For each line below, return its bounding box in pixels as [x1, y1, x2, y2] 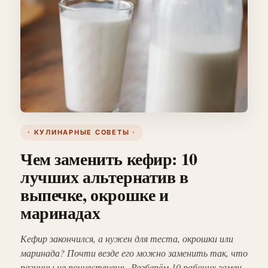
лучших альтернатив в [20, 165, 188, 190]
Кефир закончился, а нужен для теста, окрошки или [20, 232, 233, 245]
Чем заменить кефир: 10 [20, 147, 197, 172]
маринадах [20, 200, 100, 226]
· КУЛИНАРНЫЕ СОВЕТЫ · [28, 128, 136, 137]
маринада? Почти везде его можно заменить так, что [20, 246, 248, 260]
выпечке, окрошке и [20, 182, 169, 208]
